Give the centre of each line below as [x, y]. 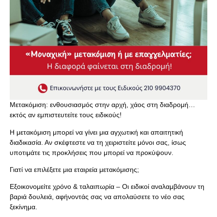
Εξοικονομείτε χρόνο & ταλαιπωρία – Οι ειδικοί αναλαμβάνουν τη [107, 187]
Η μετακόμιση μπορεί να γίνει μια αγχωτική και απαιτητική [96, 132]
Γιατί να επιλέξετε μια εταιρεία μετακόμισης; [74, 169]
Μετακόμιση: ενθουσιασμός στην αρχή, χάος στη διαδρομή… [102, 105]
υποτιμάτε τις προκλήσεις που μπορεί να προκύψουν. [92, 152]
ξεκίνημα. [23, 207]
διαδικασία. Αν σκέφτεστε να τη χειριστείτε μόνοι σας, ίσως [98, 142]
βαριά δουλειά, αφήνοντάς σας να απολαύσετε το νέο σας [97, 197]
